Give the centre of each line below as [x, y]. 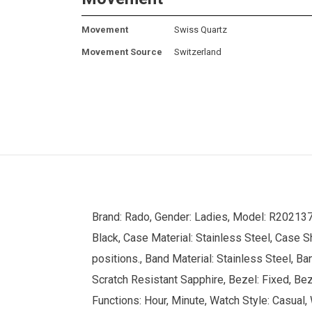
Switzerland [198, 52]
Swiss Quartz [201, 29]
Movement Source [122, 52]
